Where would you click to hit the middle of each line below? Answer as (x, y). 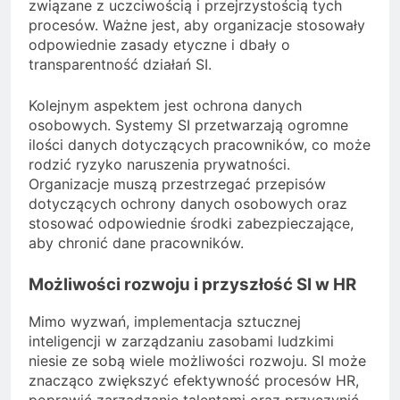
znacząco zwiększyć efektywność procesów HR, (194, 380)
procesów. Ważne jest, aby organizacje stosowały (197, 25)
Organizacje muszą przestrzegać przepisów (177, 184)
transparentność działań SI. (120, 65)
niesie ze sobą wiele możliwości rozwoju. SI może (197, 360)
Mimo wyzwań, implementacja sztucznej (165, 321)
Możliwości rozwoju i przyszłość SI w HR (192, 285)
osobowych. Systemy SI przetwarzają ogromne (188, 125)
